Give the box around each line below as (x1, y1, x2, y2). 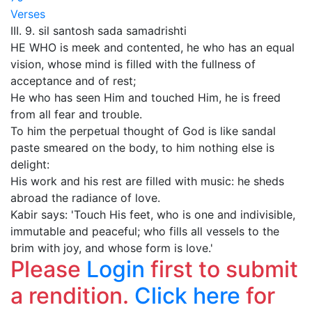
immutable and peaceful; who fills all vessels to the (10, 224, 279, 238)
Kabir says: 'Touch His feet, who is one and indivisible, (10, 208, 295, 221)
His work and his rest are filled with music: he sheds (10, 174, 284, 188)
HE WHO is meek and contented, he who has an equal (10, 40, 295, 54)
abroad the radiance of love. (10, 191, 160, 205)
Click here (134, 282, 240, 309)
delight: (10, 157, 49, 171)
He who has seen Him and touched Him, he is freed (10, 91, 281, 104)
